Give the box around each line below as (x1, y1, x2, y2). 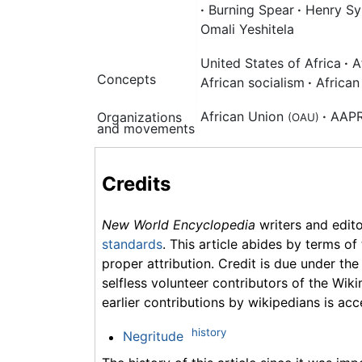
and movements (97, 120, 195, 137)
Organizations (97, 108, 182, 125)
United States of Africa (200, 54, 341, 71)
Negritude (122, 328, 183, 345)
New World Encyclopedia (102, 217, 255, 234)
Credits (102, 172, 170, 196)
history (191, 326, 226, 339)
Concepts (97, 70, 156, 87)
